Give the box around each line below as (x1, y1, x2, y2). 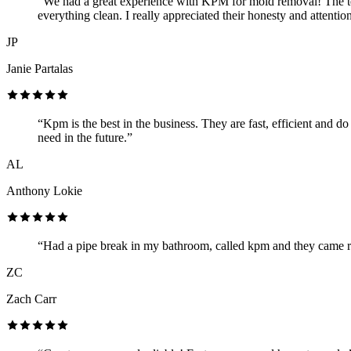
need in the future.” (38, 130, 132, 144)
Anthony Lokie (6, 183, 82, 197)
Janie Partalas (6, 61, 73, 75)
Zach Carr (6, 291, 56, 306)
